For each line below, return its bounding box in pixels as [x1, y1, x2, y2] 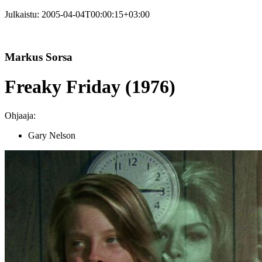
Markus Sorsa [5, 50, 73, 63]
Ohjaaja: [5, 110, 36, 120]
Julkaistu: [5, 9, 42, 19]
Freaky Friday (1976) [5, 76, 175, 98]
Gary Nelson [28, 130, 75, 140]
